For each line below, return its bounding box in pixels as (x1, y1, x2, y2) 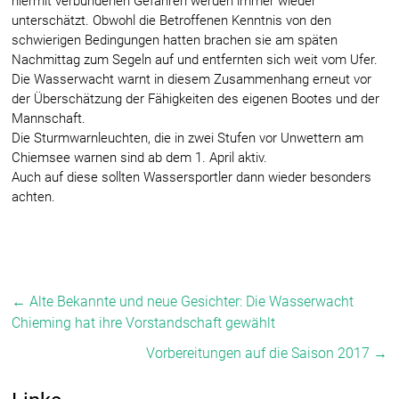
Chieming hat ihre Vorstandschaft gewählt (12, 313, 276, 331)
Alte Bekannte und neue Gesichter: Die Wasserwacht (26, 292, 354, 310)
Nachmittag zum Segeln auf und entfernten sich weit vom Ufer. (12, 51, 379, 68)
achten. (12, 188, 56, 205)
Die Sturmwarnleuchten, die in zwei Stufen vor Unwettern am (12, 129, 364, 146)
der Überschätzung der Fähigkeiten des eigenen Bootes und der (12, 90, 380, 107)
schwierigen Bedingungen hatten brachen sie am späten (12, 31, 338, 48)
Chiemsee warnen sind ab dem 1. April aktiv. (12, 149, 268, 166)
